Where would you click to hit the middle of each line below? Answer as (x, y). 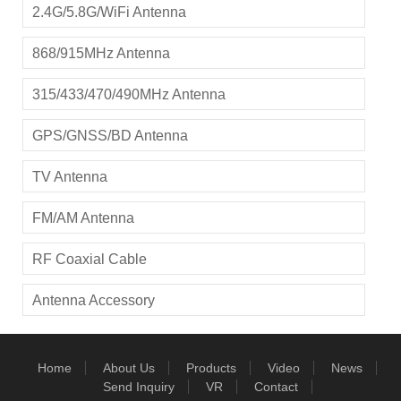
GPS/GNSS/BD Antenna (110, 136)
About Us (129, 368)
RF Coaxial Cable (90, 259)
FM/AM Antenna (83, 218)
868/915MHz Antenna (101, 53)
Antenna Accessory (94, 300)
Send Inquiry (138, 387)
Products (211, 368)
